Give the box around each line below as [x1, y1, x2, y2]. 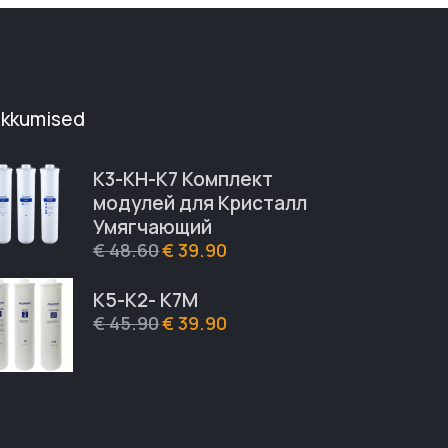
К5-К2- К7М [93, 286, 199, 313]
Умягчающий [93, 213, 213, 240]
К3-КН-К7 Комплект [93, 165, 274, 192]
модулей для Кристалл [93, 189, 308, 216]
